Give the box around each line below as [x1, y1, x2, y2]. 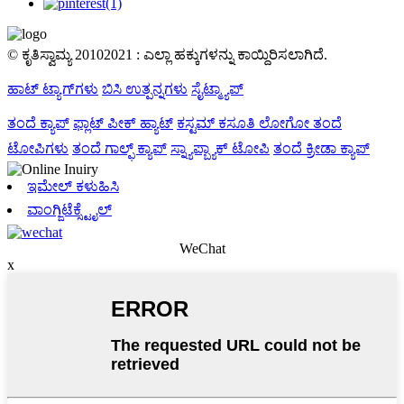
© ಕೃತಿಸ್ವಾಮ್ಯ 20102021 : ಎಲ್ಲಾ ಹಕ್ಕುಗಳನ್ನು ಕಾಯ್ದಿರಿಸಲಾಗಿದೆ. [7, 47, 327, 63]
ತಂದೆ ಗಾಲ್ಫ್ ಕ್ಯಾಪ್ [72, 141, 167, 157]
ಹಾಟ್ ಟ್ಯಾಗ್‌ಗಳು [7, 81, 98, 97]
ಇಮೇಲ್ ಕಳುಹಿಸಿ [27, 179, 119, 195]
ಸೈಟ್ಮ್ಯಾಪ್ [191, 81, 243, 97]
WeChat [179, 241, 225, 257]
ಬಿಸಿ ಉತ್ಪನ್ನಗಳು [102, 81, 188, 97]
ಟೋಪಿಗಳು [7, 141, 69, 157]
